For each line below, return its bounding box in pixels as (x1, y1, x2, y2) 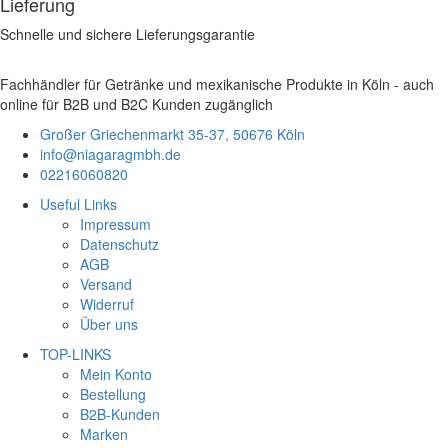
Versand (80, 273, 132, 294)
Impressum (80, 213, 151, 234)
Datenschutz (80, 233, 159, 254)
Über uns (80, 313, 138, 334)
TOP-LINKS (40, 343, 111, 364)
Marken (80, 423, 128, 444)
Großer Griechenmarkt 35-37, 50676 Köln (40, 123, 305, 144)
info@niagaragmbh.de (40, 143, 181, 164)
